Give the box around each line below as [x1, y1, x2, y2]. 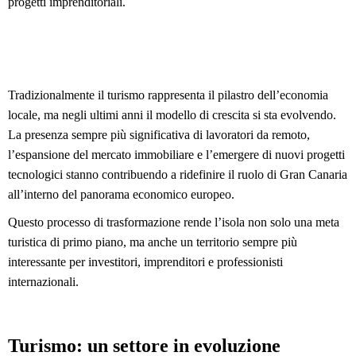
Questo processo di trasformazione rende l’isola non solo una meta [8, 215, 339, 230]
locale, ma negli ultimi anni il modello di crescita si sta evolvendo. [8, 107, 336, 122]
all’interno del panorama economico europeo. [8, 187, 234, 201]
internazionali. [8, 275, 79, 289]
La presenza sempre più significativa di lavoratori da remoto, [8, 127, 310, 141]
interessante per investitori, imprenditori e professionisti [8, 255, 283, 269]
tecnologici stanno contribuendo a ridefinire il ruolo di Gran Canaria [8, 167, 347, 181]
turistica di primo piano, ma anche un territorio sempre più [8, 235, 297, 250]
